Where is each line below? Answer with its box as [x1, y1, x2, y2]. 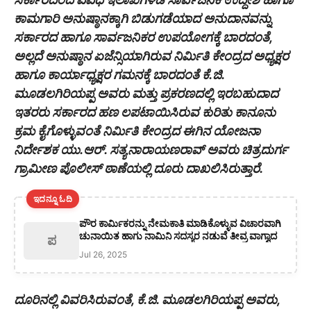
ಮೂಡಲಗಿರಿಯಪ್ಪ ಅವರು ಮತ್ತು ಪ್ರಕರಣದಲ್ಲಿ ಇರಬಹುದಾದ [14, 86, 278, 101]
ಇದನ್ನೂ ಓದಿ [33, 194, 72, 205]
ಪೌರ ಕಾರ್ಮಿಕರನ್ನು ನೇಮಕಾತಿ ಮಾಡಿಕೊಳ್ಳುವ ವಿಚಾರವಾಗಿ [79, 217, 281, 230]
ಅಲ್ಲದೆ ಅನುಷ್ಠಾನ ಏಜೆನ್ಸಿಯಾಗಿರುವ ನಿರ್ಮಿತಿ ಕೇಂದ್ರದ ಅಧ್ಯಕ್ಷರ [14, 49, 289, 64]
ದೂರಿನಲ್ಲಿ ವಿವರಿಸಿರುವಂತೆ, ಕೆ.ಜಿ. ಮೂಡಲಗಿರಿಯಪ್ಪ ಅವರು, [14, 292, 280, 308]
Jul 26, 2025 [79, 249, 127, 260]
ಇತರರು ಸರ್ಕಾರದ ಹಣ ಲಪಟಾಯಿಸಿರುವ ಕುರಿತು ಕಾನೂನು [14, 105, 276, 120]
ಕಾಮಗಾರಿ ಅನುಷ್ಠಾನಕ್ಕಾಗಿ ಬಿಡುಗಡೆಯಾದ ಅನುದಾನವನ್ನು [14, 11, 271, 26]
